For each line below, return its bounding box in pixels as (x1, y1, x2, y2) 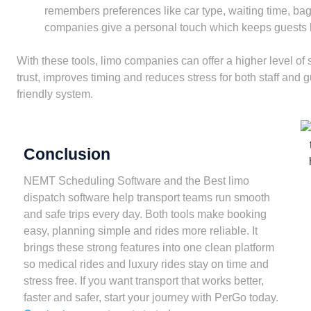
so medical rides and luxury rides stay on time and (23, 258, 269, 270)
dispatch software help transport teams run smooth (23, 191, 270, 203)
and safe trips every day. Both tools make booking (23, 208, 267, 220)
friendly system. (16, 88, 93, 101)
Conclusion (23, 144, 110, 163)
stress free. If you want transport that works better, (23, 274, 264, 287)
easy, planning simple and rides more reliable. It (23, 224, 258, 237)
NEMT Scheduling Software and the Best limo (23, 174, 249, 187)
